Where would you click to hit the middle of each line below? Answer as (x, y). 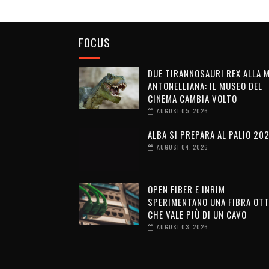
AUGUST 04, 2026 (182, 147)
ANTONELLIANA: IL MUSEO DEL (205, 86)
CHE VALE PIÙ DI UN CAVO (197, 214)
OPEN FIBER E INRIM (186, 189)
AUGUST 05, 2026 (182, 111)
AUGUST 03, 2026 (182, 227)
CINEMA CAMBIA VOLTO (192, 98)
